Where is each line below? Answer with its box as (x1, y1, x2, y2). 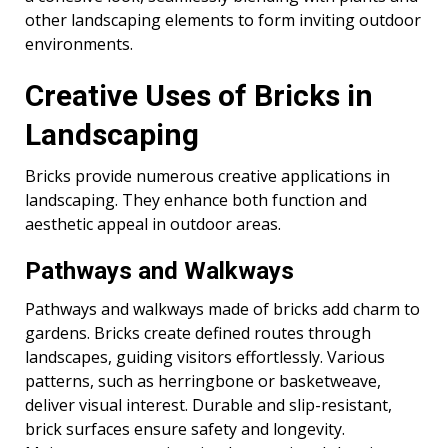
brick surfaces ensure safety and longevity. (25, 418, 345, 441)
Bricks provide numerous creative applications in (25, 165, 390, 188)
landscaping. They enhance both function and (25, 189, 367, 212)
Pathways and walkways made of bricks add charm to (25, 298, 420, 321)
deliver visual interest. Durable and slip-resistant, (25, 394, 392, 417)
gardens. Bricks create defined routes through (25, 322, 371, 345)
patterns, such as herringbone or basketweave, (25, 370, 381, 393)
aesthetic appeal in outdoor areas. (25, 213, 281, 236)
